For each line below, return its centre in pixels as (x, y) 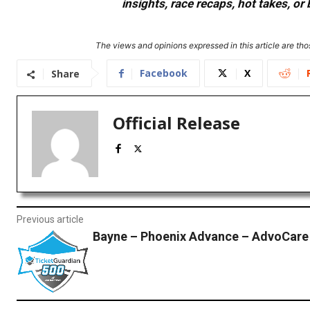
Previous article (50, 220)
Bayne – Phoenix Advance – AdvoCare (200, 237)
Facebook (164, 73)
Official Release (176, 123)
